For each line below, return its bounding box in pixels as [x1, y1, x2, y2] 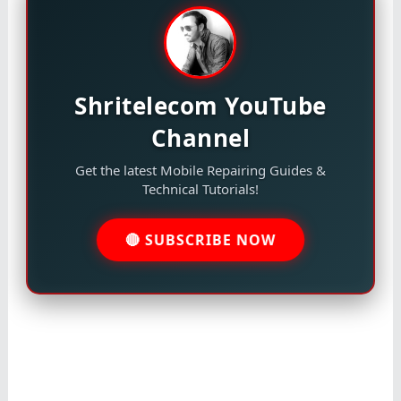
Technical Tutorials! [141, 179, 259, 198]
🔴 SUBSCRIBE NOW [123, 229, 278, 251]
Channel [150, 121, 251, 154]
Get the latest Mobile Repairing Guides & [74, 160, 326, 179]
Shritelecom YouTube [74, 89, 327, 122]
